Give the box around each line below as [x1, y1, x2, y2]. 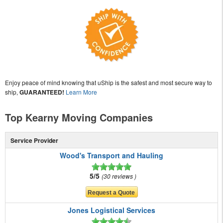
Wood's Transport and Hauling [60, 150, 163, 161]
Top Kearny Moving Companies [5, 110, 153, 125]
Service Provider [10, 136, 58, 145]
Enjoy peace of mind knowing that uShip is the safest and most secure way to [5, 78, 212, 87]
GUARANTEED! [19, 88, 64, 97]
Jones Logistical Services [68, 205, 155, 216]
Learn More [66, 88, 97, 97]
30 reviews [103, 172, 134, 181]
